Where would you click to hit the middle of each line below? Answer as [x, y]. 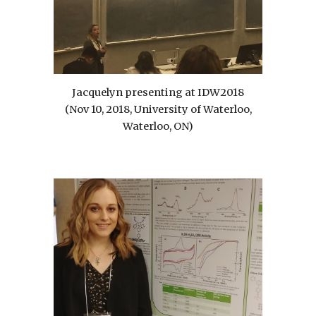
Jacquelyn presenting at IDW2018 [158, 92]
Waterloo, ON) [158, 126]
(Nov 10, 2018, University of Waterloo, [158, 109]
